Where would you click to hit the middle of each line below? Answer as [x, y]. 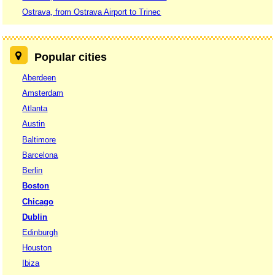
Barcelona [40, 155]
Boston [36, 186]
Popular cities [70, 57]
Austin [34, 124]
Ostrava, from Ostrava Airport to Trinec [92, 12]
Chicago [38, 201]
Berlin [33, 171]
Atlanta [35, 109]
